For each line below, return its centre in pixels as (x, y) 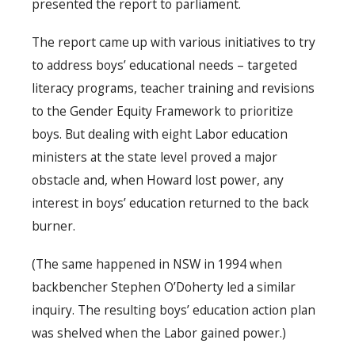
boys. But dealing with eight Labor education (160, 134)
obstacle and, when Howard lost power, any (158, 180)
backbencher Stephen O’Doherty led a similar (164, 287)
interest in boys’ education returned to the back (170, 203)
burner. (53, 226)
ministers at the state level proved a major (155, 157)
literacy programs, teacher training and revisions (173, 88)
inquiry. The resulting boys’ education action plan (174, 310)
